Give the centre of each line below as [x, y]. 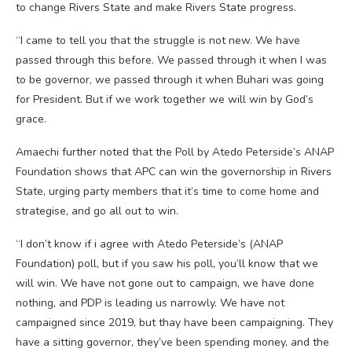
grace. [31, 119]
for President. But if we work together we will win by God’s [165, 99]
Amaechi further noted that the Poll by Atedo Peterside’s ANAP [175, 152]
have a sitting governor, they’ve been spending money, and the [172, 342]
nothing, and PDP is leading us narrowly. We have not [150, 302]
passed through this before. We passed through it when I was [171, 60]
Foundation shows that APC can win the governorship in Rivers [174, 171]
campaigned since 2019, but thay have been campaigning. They [174, 322]
